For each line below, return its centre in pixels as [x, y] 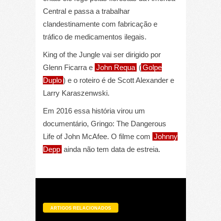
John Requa [115, 67]
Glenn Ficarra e [69, 67]
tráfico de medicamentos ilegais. [94, 37]
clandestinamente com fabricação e [100, 24]
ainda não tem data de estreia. [111, 149]
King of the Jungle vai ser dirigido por [102, 54]
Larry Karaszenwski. [76, 93]
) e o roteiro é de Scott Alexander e [118, 80]
